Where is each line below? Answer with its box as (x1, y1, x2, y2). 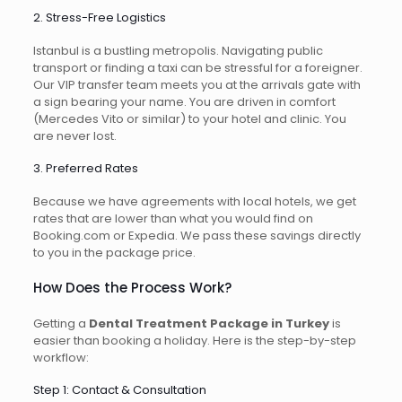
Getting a (32, 315, 89, 333)
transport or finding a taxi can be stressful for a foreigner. (32, 59, 363, 77)
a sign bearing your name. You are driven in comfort (32, 93, 336, 111)
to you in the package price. (32, 244, 196, 262)
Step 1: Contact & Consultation (32, 381, 206, 399)
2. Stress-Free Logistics (32, 9, 166, 27)
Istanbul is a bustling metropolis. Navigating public (32, 42, 323, 60)
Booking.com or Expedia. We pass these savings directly (32, 227, 361, 245)
